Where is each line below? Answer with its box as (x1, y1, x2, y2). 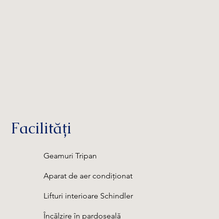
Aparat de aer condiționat (43, 171, 132, 180)
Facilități (11, 118, 72, 138)
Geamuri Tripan (43, 151, 97, 160)
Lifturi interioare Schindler (43, 191, 133, 200)
